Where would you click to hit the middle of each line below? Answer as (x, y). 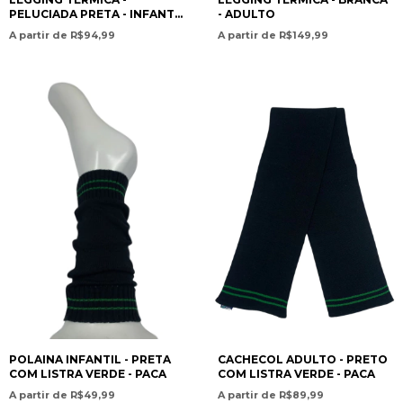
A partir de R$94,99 (62, 35)
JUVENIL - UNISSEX (65, 28)
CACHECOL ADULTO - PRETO (302, 360)
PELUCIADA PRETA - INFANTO (97, 13)
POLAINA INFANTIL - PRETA (90, 360)
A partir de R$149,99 (273, 35)
